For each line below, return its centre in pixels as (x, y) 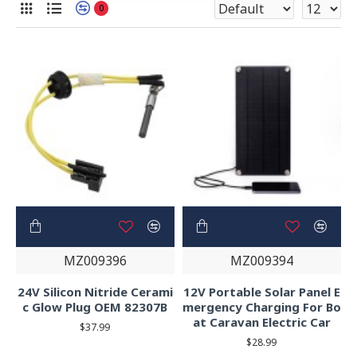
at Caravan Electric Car (261, 322)
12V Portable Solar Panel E (261, 291)
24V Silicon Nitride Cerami (95, 291)
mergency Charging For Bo (261, 306)
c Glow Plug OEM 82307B (95, 306)
